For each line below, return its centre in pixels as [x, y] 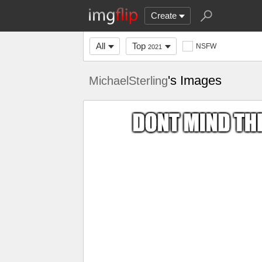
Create [164, 15]
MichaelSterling [128, 81]
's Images [195, 80]
